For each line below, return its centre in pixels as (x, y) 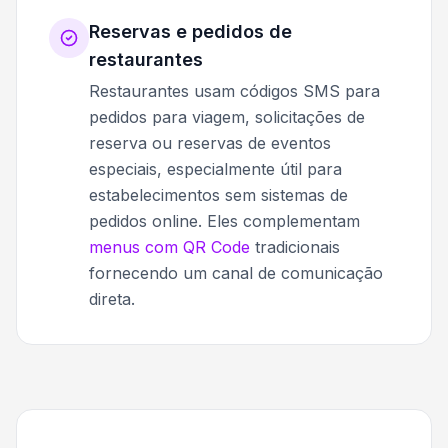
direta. (112, 299)
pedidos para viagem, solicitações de (227, 117)
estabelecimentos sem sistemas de (218, 195)
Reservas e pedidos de (190, 32)
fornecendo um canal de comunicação (236, 273)
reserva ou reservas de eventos (210, 143)
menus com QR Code (169, 247)
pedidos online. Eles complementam (224, 221)
